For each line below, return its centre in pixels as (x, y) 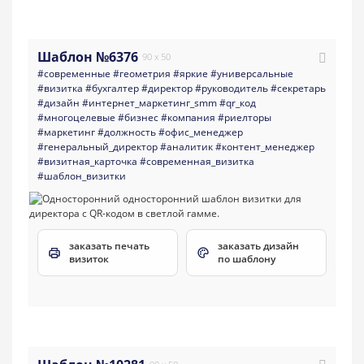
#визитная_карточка (87, 161)
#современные (74, 73)
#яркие (191, 73)
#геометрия (142, 73)
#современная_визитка (197, 161)
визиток (89, 258)
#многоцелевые (76, 117)
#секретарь (298, 88)
